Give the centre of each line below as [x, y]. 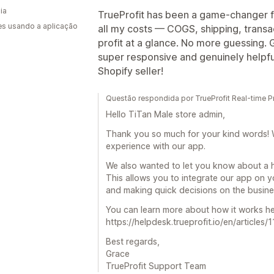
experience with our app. [156, 146]
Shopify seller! [131, 71]
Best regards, [133, 241]
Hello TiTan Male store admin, [165, 114]
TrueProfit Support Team [156, 265]
